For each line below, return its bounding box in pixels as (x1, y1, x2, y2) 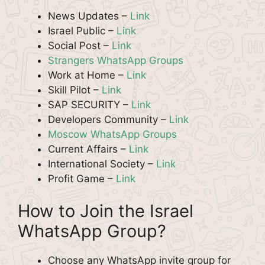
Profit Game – (48, 172, 116, 185)
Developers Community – (48, 113, 169, 125)
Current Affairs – (48, 143, 129, 155)
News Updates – (48, 9, 130, 22)
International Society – (48, 157, 156, 170)
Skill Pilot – (48, 83, 102, 96)
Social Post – (48, 39, 112, 51)
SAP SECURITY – (48, 98, 131, 111)
